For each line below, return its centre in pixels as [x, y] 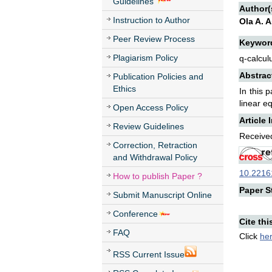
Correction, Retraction [155, 145]
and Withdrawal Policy [155, 157]
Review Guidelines [148, 126]
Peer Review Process [154, 39]
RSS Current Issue [149, 254]
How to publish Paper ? [158, 176]
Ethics [124, 89]
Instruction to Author [151, 20]
